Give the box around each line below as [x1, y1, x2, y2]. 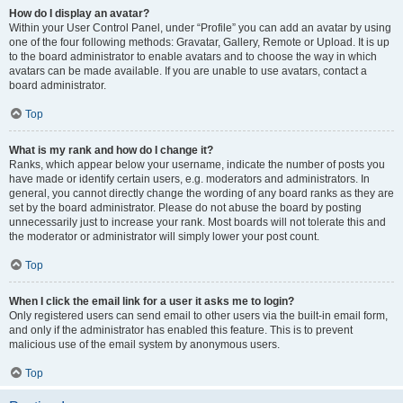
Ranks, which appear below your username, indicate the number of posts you [9, 158, 385, 171]
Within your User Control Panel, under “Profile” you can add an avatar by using [9, 22, 391, 34]
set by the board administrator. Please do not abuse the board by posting [9, 201, 362, 214]
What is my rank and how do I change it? [9, 144, 213, 157]
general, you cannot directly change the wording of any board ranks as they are [9, 187, 394, 200]
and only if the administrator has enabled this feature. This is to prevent [9, 324, 353, 336]
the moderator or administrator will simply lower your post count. [9, 230, 319, 243]
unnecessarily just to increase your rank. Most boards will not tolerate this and [9, 216, 386, 228]
